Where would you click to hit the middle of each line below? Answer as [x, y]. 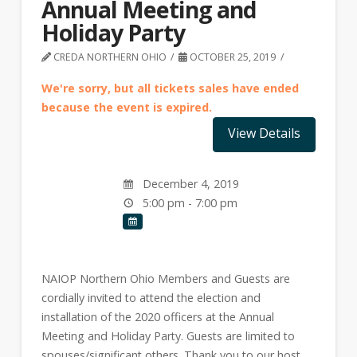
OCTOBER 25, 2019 [232, 57]
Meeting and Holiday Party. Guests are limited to [168, 336]
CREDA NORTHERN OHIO [108, 57]
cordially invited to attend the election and [151, 298]
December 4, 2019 [189, 183]
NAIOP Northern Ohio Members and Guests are [165, 279]
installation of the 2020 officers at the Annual [157, 317]
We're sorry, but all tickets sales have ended [170, 88]
